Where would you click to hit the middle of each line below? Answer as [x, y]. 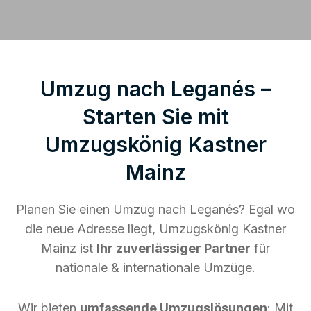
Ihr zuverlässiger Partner [174, 248]
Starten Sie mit [155, 116]
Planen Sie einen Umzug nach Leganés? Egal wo [155, 209]
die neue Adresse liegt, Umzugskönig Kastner [155, 228]
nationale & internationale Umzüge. [155, 267]
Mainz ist [69, 248]
